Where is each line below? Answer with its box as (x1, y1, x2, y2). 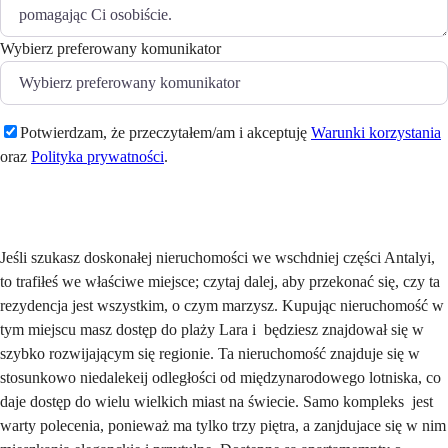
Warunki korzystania (311, 124, 441, 142)
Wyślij (25, 198, 67, 216)
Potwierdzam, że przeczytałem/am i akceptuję (20, 124, 311, 142)
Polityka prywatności (31, 148, 164, 166)
